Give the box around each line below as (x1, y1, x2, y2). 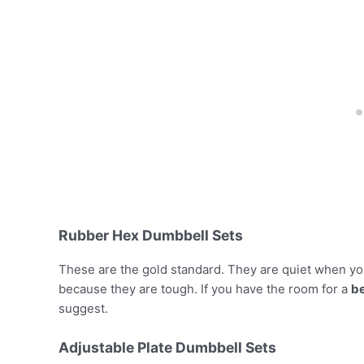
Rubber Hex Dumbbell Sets (58, 227, 243, 245)
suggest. (58, 300, 108, 316)
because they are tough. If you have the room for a (58, 280, 351, 297)
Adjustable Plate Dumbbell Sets (58, 338, 276, 356)
